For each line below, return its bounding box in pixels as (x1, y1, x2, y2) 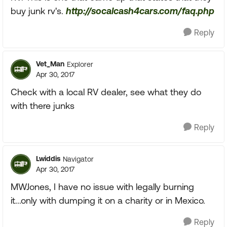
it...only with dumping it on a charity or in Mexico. (11, 195, 205, 206)
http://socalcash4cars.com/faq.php (66, 6, 214, 16)
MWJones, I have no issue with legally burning (11, 181, 194, 192)
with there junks (11, 100, 74, 111)
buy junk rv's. (11, 6, 66, 16)
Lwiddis (36, 155, 60, 163)
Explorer (67, 60, 93, 68)
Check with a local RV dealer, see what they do (11, 87, 201, 97)
